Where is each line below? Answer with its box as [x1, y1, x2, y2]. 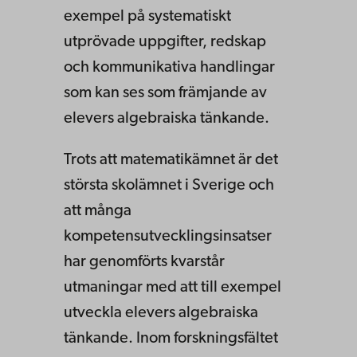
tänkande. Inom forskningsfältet [64, 331, 278, 347]
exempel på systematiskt [64, 9, 231, 25]
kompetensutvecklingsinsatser [64, 229, 272, 245]
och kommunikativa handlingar [64, 60, 275, 76]
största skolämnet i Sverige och [64, 178, 274, 194]
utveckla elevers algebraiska [64, 305, 258, 322]
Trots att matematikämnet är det [64, 152, 278, 169]
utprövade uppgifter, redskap [64, 34, 266, 51]
